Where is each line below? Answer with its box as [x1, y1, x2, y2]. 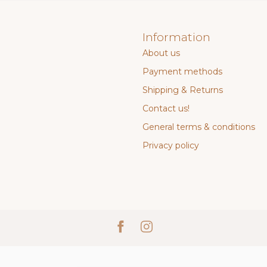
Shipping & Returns [142, 85, 223, 96]
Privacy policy [142, 140, 199, 151]
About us [142, 48, 180, 59]
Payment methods [142, 66, 222, 77]
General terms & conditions [142, 122, 255, 133]
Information [142, 30, 210, 45]
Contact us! [142, 103, 190, 114]
